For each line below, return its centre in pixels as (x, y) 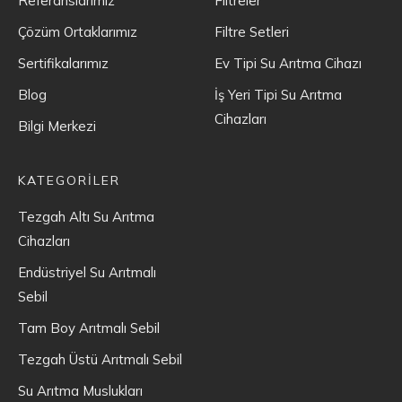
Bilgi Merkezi (57, 126)
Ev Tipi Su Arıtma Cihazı (288, 63)
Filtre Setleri (252, 31)
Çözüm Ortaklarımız (78, 31)
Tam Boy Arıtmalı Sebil (89, 328)
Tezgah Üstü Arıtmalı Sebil (100, 359)
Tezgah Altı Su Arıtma (86, 216)
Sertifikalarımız (63, 63)
